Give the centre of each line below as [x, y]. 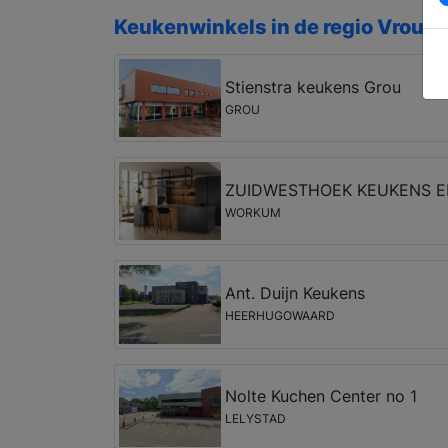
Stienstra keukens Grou [312, 86]
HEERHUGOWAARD [279, 316]
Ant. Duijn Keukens [294, 293]
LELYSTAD [255, 419]
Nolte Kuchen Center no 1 [320, 396]
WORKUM [252, 212]
